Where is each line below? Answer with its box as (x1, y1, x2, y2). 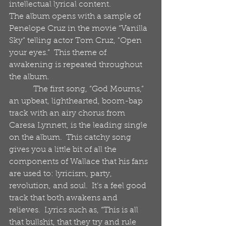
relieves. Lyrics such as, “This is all (9, 206, 140, 214)
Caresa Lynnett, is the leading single (9, 122, 149, 130)
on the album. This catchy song (9, 134, 133, 142)
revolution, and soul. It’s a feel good (9, 182, 148, 190)
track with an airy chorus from (9, 109, 127, 118)
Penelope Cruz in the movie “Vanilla (9, 25, 149, 33)
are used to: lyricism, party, (9, 170, 114, 178)
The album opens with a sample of (9, 13, 143, 21)
